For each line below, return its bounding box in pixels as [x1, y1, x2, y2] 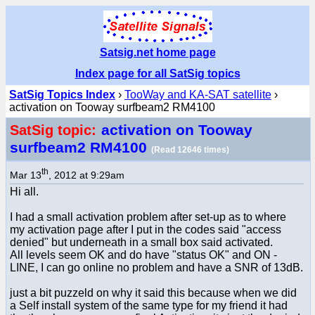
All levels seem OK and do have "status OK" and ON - [10, 248, 277, 261]
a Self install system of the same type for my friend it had [10, 299, 288, 311]
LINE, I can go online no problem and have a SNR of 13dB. [10, 261, 303, 274]
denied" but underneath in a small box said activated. [10, 236, 273, 248]
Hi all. [10, 185, 39, 198]
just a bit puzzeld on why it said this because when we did [10, 286, 297, 299]
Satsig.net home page [99, 46, 216, 58]
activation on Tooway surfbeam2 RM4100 [9, 101, 215, 113]
